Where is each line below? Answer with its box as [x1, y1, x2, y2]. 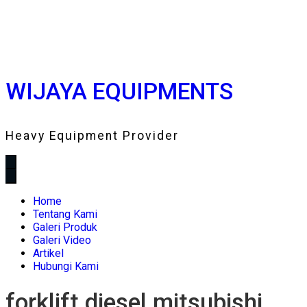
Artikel [33, 246, 64, 260]
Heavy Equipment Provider [5, 128, 179, 143]
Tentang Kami [33, 207, 97, 221]
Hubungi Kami [33, 259, 99, 273]
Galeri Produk [33, 220, 97, 234]
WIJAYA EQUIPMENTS [5, 78, 233, 106]
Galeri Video [33, 233, 91, 247]
